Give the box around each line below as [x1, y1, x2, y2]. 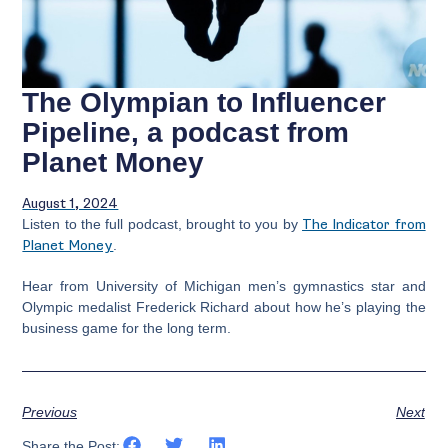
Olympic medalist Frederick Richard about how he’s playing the [22, 299, 426, 315]
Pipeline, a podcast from [22, 117, 350, 148]
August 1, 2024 [22, 195, 119, 212]
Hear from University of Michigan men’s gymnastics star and [22, 278, 426, 294]
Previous [22, 404, 78, 421]
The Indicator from [302, 216, 426, 233]
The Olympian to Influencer [22, 87, 387, 118]
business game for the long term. [22, 320, 232, 336]
